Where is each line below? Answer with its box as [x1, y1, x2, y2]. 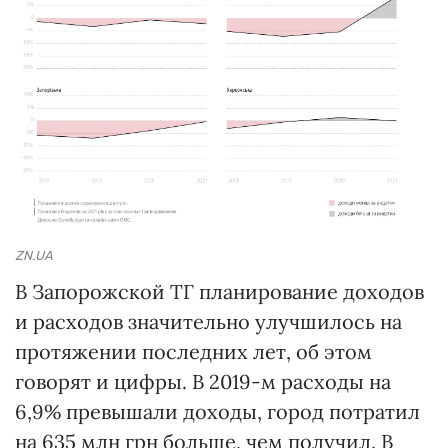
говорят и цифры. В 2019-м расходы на [15, 368, 391, 394]
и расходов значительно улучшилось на [15, 308, 402, 334]
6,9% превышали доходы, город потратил [15, 398, 420, 424]
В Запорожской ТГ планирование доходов [15, 278, 424, 304]
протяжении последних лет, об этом [15, 338, 372, 364]
